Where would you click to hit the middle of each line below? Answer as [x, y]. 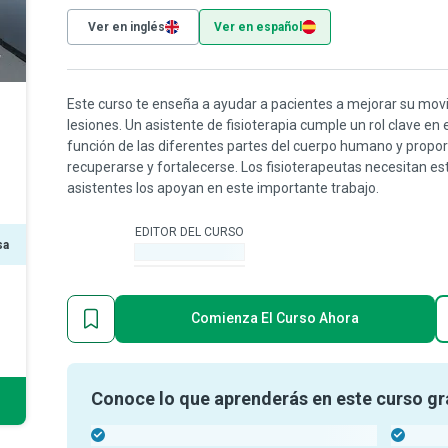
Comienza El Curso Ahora [275, 318]
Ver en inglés [126, 27]
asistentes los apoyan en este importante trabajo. [223, 188]
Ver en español [258, 27]
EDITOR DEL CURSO [189, 231]
